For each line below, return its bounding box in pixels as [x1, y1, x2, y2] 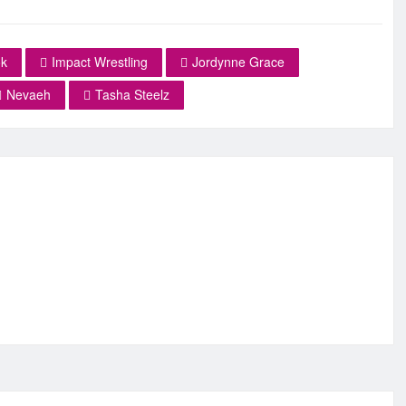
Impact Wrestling [52, 52, 148, 71]
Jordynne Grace [192, 52, 285, 71]
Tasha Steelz [95, 84, 169, 103]
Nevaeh [6, 84, 51, 103]
